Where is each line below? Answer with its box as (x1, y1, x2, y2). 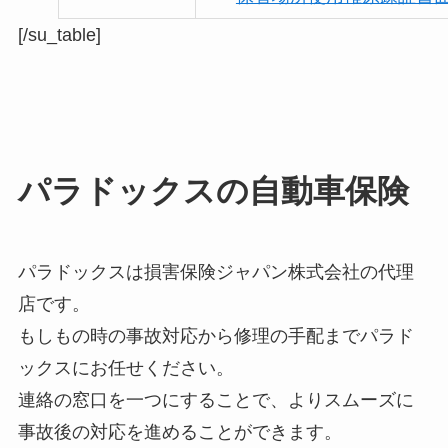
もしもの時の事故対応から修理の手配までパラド (17, 326, 414, 347)
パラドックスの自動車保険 (17, 173, 409, 210)
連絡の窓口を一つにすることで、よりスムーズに (17, 390, 414, 411)
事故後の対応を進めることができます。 (17, 422, 342, 443)
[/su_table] (17, 25, 101, 46)
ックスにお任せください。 (17, 358, 234, 379)
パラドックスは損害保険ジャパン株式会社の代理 (17, 262, 414, 283)
